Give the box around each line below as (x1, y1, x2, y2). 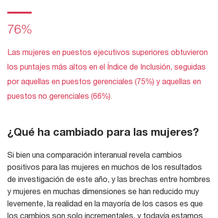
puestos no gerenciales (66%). (7, 91, 112, 100)
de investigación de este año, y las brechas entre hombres (7, 174, 210, 183)
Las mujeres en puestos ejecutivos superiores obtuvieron (7, 47, 208, 56)
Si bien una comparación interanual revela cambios (7, 149, 182, 159)
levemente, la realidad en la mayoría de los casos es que (7, 198, 203, 208)
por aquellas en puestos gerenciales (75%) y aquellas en (7, 76, 201, 86)
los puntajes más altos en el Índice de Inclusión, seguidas (7, 61, 206, 71)
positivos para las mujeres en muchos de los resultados (7, 162, 202, 171)
